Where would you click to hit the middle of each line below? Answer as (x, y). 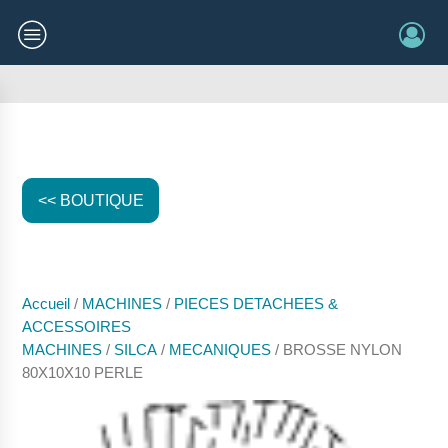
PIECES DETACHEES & (256, 304)
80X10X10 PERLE (83, 373)
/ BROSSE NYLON (337, 350)
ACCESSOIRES (77, 327)
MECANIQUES (220, 350)
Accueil (46, 304)
